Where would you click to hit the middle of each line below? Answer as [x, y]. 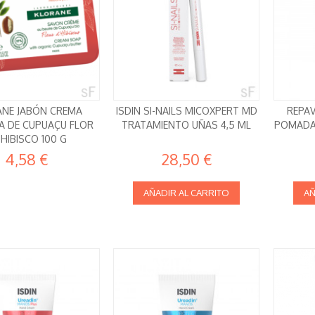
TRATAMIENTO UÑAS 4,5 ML [187, 124]
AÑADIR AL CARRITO [187, 192]
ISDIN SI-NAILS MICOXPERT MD [186, 110]
